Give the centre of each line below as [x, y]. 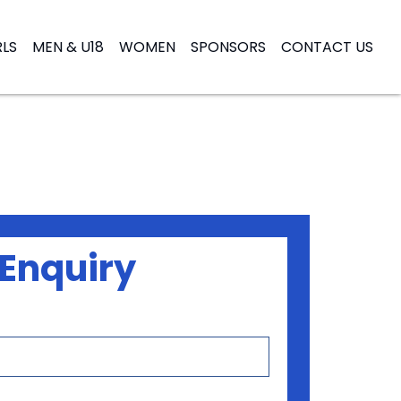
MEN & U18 [68, 47]
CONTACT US [327, 47]
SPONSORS [228, 47]
